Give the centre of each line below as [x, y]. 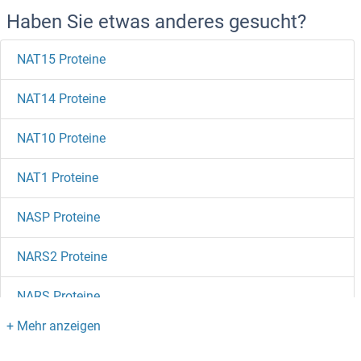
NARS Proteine [58, 297]
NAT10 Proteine [61, 139]
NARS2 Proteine [62, 257]
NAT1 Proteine [58, 178]
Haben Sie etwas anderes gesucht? [156, 22]
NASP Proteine [58, 218]
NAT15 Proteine [61, 60]
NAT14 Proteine [61, 99]
